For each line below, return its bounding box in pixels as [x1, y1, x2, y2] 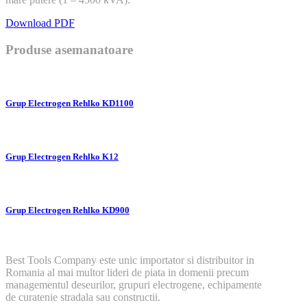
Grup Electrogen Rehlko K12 [5, 151, 119, 162]
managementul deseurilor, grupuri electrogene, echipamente [5, 279, 262, 291]
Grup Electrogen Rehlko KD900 [5, 205, 130, 216]
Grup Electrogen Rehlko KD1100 [5, 97, 134, 108]
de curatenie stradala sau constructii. [5, 291, 160, 304]
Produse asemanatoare [5, 42, 133, 57]
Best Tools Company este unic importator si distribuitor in [5, 254, 254, 267]
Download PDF [5, 17, 75, 29]
